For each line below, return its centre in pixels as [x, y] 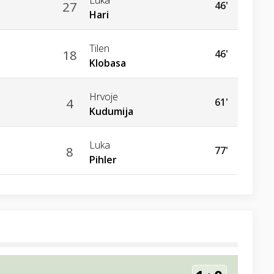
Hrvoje [103, 96]
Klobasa [107, 63]
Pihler [103, 159]
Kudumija [111, 111]
